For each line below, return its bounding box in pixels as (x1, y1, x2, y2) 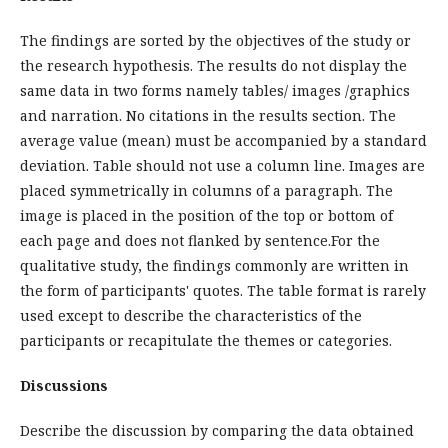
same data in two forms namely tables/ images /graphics (20, 81, 410, 100)
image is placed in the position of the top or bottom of (20, 206, 393, 225)
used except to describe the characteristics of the (20, 306, 362, 325)
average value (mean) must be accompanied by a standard (20, 131, 427, 150)
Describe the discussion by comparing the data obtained (20, 421, 414, 440)
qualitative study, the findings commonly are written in (20, 256, 409, 275)
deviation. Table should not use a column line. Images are (20, 156, 425, 175)
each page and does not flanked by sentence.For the (20, 231, 380, 250)
